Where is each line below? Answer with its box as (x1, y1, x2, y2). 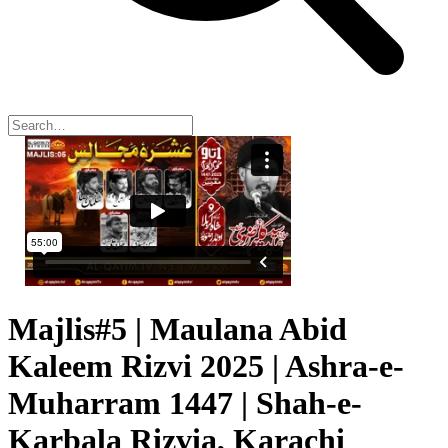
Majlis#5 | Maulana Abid (8, 311, 347, 348)
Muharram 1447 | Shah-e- (8, 385, 362, 422)
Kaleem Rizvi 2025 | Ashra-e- (8, 348, 404, 385)
